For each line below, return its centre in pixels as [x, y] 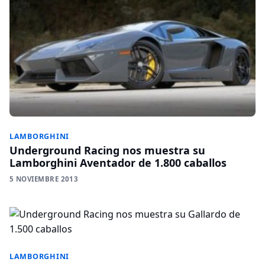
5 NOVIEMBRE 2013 [44, 179]
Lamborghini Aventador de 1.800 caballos [118, 162]
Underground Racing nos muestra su [107, 150]
